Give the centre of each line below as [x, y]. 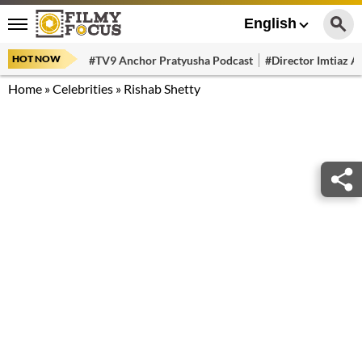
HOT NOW [36, 59]
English [270, 23]
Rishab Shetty [162, 88]
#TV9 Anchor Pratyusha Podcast [171, 60]
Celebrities [83, 88]
